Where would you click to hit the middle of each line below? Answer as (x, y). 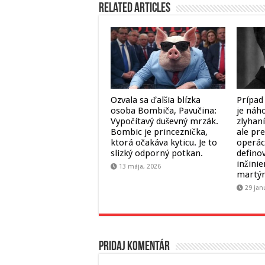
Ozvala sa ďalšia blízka (156, 100)
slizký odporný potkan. (157, 153)
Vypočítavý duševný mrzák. (164, 121)
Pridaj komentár (134, 247)
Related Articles (135, 9)
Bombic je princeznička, (159, 132)
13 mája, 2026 (140, 166)
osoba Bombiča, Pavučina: (164, 110)
